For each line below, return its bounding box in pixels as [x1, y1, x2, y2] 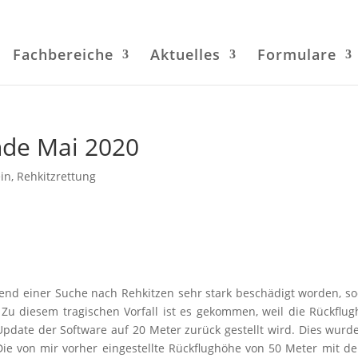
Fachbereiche [12, 45, 113, 64]
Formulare [257, 45, 336, 64]
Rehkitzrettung [17, 169, 97, 184]
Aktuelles [149, 45, 221, 64]
